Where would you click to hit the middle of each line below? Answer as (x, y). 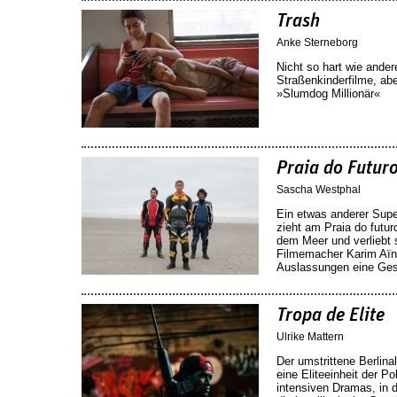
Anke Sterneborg (317, 42)
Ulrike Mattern (310, 336)
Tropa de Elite (331, 315)
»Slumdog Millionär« (328, 93)
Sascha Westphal (319, 189)
